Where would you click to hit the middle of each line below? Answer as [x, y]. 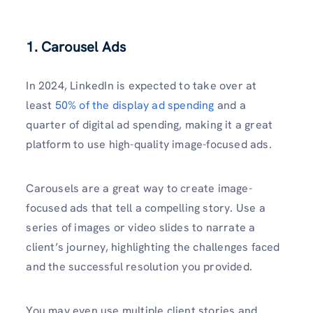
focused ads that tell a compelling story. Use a [146, 208]
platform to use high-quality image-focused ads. [149, 145]
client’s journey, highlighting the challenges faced [153, 247]
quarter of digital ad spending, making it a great [150, 125]
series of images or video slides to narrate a [141, 228]
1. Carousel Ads [76, 47]
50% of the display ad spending [134, 105]
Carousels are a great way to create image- [139, 189]
